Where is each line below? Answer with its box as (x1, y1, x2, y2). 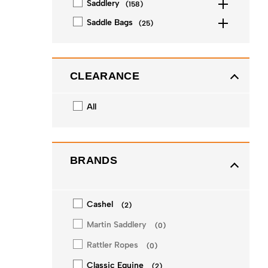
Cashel (87, 199, 113, 209)
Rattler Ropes (87, 240, 138, 250)
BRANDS (70, 154, 117, 166)
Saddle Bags (87, 17, 133, 28)
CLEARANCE (70, 70, 139, 82)
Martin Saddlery (87, 220, 147, 230)
